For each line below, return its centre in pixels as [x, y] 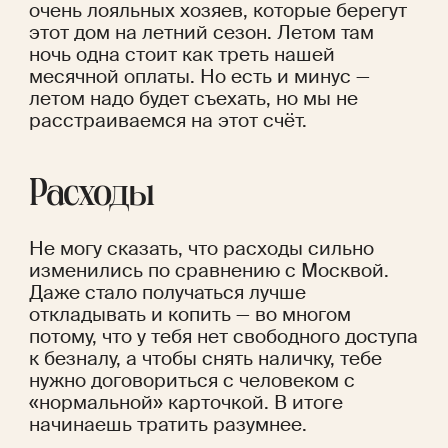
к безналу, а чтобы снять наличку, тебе [205, 359]
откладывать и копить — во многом [189, 315]
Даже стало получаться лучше [167, 293]
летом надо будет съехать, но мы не [193, 99]
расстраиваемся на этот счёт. [167, 121]
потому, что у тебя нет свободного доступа [223, 337]
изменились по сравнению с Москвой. [208, 271]
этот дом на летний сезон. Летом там [201, 33]
